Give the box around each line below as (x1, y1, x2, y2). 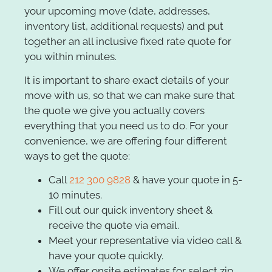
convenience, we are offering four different (24, 135, 227, 148)
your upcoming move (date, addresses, (24, 4, 210, 17)
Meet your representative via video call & (49, 234, 242, 247)
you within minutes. (24, 50, 117, 63)
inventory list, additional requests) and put (24, 19, 223, 32)
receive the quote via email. (49, 219, 179, 232)
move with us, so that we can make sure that (24, 89, 235, 102)
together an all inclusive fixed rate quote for (24, 35, 231, 47)
